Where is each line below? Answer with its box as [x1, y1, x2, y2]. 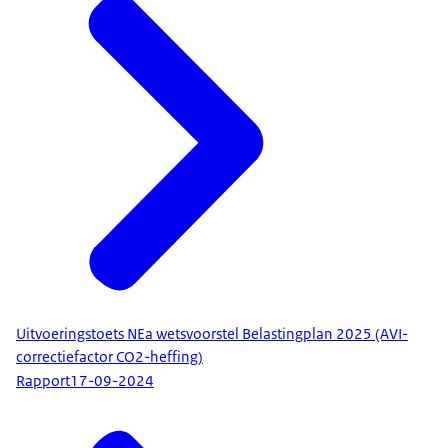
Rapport [16, 371, 70, 392]
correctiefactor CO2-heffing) [16, 346, 203, 367]
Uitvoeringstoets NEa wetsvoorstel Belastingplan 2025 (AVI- [16, 323, 408, 344]
